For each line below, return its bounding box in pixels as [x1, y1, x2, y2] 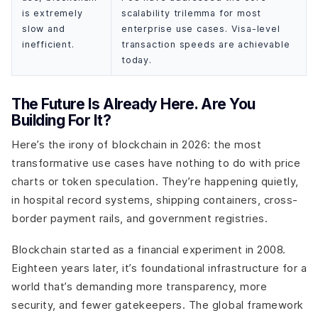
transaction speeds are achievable [121, 38, 290, 50]
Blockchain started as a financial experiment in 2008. [11, 243, 286, 256]
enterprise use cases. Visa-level [121, 23, 280, 34]
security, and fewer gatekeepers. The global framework [11, 298, 304, 311]
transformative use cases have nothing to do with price [11, 157, 300, 170]
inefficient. [22, 38, 75, 50]
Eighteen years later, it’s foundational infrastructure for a [11, 261, 307, 274]
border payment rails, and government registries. [11, 212, 268, 225]
